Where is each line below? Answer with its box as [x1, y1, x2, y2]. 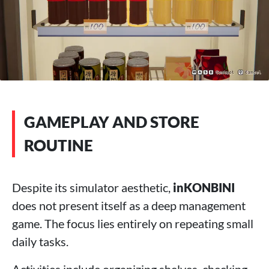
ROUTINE [24, 135, 93, 155]
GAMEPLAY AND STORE [24, 112, 199, 131]
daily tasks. [12, 234, 68, 249]
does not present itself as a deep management [12, 198, 246, 213]
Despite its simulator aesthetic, [12, 180, 173, 195]
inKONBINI [173, 180, 235, 195]
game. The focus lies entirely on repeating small [12, 216, 253, 231]
